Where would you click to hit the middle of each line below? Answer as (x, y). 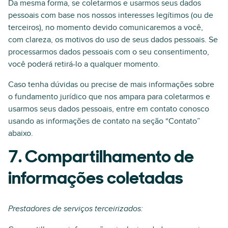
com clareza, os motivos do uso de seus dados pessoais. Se (113, 40)
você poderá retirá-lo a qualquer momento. (84, 64)
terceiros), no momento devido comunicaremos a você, (106, 27)
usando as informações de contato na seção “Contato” (104, 121)
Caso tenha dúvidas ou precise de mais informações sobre (111, 84)
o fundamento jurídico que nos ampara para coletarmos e (109, 97)
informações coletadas (96, 179)
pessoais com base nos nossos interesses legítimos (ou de (111, 15)
